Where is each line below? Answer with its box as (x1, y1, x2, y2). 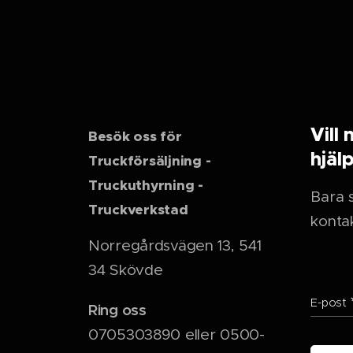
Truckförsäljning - (88, 152, 211, 169)
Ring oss (88, 300, 147, 319)
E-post (310, 295, 347, 310)
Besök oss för (88, 128, 182, 145)
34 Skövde (88, 261, 163, 279)
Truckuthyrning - (88, 176, 207, 194)
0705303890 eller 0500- (88, 325, 265, 344)
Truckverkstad (88, 201, 192, 218)
